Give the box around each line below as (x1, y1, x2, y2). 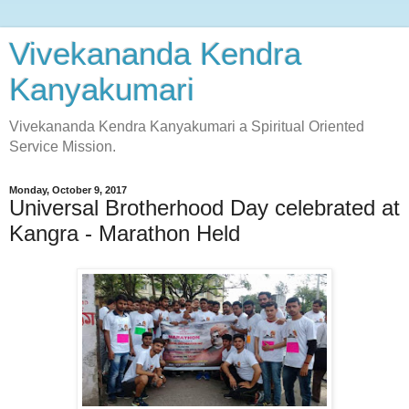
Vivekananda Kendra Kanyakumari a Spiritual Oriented (9, 119, 364, 134)
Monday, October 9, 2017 (9, 184, 127, 195)
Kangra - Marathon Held (9, 221, 240, 246)
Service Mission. (9, 139, 116, 154)
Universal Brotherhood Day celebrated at (9, 195, 400, 220)
